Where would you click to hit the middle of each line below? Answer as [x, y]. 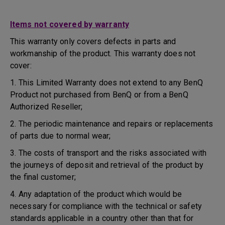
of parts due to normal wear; [61, 136]
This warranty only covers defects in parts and [93, 41]
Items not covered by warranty [70, 24]
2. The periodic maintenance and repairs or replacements [112, 124]
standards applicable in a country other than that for [102, 218]
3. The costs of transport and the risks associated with [108, 153]
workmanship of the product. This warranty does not [103, 53]
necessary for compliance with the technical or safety [106, 206]
